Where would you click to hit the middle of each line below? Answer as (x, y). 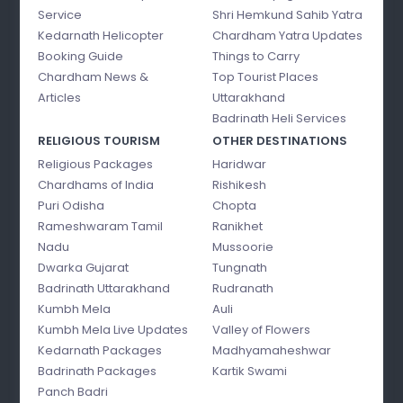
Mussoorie (243, 246)
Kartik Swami (250, 371)
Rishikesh (239, 184)
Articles (60, 97)
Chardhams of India (96, 184)
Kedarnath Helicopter (101, 35)
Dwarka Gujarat (84, 267)
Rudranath (243, 288)
